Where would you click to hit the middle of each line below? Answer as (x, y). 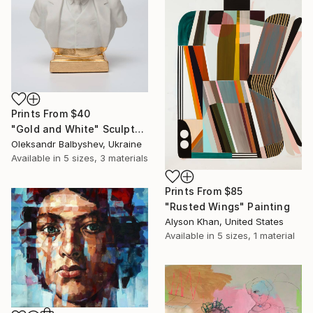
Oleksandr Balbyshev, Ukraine (77, 144)
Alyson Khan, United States (224, 222)
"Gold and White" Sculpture (139, 129)
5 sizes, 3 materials (106, 158)
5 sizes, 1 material (256, 236)
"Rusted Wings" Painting (227, 207)
